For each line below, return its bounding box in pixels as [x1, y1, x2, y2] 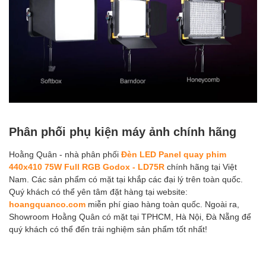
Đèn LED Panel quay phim [121, 148, 226, 159]
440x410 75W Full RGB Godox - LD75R [9, 161, 164, 172]
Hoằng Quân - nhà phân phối [9, 148, 121, 159]
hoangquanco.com [9, 198, 85, 209]
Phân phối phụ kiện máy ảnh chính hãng [9, 123, 236, 138]
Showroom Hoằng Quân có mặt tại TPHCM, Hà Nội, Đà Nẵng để [9, 211, 251, 221]
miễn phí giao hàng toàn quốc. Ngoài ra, [85, 198, 239, 209]
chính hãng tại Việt [164, 161, 237, 172]
